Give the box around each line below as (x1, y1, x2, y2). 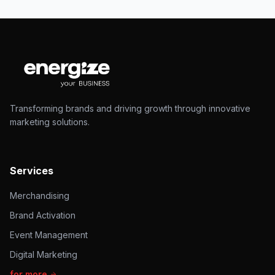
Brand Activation (10, 210, 76, 220)
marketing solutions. (10, 117, 90, 127)
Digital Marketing (10, 249, 77, 260)
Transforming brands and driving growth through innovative (10, 103, 250, 114)
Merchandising (10, 190, 69, 201)
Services (10, 165, 53, 177)
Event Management (10, 230, 88, 240)
